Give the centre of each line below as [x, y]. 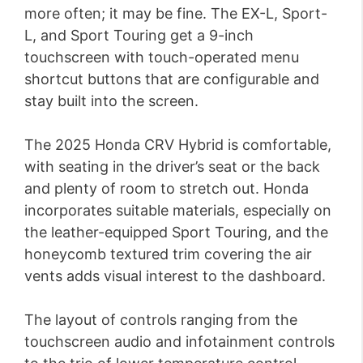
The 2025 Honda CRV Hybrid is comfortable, [178, 145]
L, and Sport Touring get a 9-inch [139, 36]
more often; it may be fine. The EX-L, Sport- [176, 14]
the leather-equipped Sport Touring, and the [176, 233]
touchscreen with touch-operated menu [162, 58]
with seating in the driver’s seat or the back [172, 167]
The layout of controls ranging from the [161, 320]
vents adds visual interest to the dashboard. [175, 276]
